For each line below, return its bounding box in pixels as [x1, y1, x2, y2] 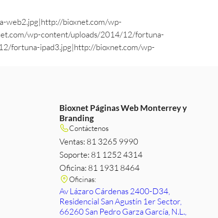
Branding [59, 113, 94, 123]
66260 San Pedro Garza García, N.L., [59, 206, 186, 217]
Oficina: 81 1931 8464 [59, 163, 140, 173]
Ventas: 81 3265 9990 [59, 136, 138, 146]
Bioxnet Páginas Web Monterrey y [59, 103, 187, 113]
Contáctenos [69, 123, 109, 133]
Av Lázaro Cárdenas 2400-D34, [59, 186, 170, 196]
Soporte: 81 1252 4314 [59, 149, 143, 160]
